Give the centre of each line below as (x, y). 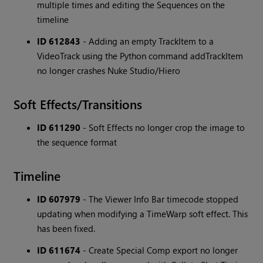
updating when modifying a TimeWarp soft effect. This (143, 214)
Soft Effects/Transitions (78, 104)
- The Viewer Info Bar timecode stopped (160, 199)
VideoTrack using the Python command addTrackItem (140, 56)
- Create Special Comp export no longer (159, 250)
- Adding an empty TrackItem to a (147, 41)
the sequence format (77, 142)
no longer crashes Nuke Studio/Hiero (109, 71)
